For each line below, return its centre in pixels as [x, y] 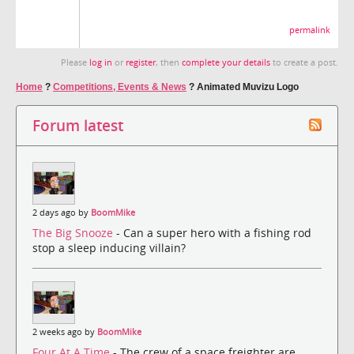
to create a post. [304, 62]
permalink [310, 30]
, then [169, 62]
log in [101, 62]
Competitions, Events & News [120, 87]
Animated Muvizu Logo [248, 87]
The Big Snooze [74, 233]
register [141, 62]
